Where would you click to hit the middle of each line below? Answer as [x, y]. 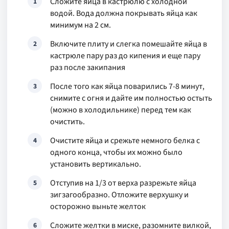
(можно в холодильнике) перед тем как [121, 110]
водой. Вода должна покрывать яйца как [124, 13]
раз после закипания [88, 67]
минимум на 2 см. [81, 25]
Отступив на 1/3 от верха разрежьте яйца [123, 183]
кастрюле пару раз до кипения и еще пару [125, 56]
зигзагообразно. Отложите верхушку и [119, 195]
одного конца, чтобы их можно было [116, 152]
